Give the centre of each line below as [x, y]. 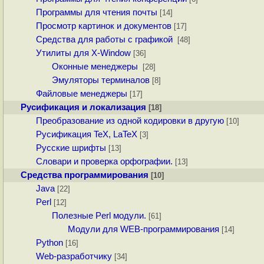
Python [50, 243]
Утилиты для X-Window [84, 53]
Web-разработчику [74, 257]
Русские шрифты [71, 148]
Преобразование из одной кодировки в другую [130, 121]
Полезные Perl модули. [99, 216]
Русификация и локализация [83, 108]
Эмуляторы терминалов [100, 80]
